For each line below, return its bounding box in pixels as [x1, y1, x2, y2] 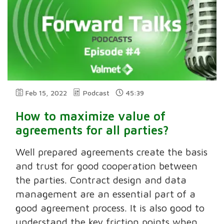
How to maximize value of [15, 108, 166, 123]
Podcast [83, 88, 110, 97]
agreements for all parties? [15, 122, 169, 137]
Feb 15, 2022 [25, 88, 67, 97]
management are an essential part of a [15, 187, 196, 199]
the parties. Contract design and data [15, 173, 187, 185]
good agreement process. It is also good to [15, 201, 205, 213]
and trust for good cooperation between [15, 159, 198, 171]
